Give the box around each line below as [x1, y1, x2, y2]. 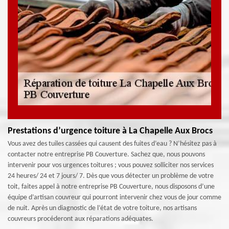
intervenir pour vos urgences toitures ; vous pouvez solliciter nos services [8, 162, 214, 169]
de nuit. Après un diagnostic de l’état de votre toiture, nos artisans [8, 204, 197, 212]
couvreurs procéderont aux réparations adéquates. [8, 215, 153, 223]
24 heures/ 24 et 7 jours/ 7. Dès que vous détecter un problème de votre [8, 172, 214, 180]
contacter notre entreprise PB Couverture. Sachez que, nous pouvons [8, 151, 205, 158]
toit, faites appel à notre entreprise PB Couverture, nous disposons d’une [8, 183, 215, 191]
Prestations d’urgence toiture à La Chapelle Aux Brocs [8, 126, 213, 136]
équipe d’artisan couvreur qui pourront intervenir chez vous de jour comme [8, 194, 221, 201]
